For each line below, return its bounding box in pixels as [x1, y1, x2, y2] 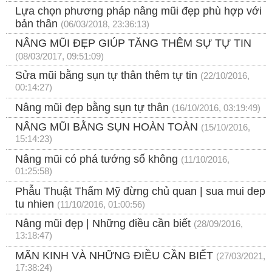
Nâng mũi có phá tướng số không [15, 153, 178, 166]
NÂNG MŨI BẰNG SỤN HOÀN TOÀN [15, 121, 198, 134]
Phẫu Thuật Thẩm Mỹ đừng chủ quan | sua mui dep [15, 185, 265, 198]
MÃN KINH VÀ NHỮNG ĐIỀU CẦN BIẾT [15, 250, 213, 262]
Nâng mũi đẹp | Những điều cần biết [15, 217, 191, 230]
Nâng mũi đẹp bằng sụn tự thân [15, 101, 169, 114]
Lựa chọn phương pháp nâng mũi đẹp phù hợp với [15, 5, 262, 18]
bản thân [15, 18, 58, 30]
